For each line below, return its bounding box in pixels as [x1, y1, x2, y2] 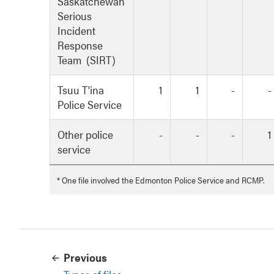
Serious [57, 8, 92, 24]
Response [57, 37, 103, 53]
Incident [57, 23, 95, 39]
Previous [64, 250, 107, 265]
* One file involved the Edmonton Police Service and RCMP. [57, 174, 264, 187]
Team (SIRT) [57, 52, 116, 68]
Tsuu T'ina [57, 82, 104, 98]
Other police [57, 127, 113, 143]
